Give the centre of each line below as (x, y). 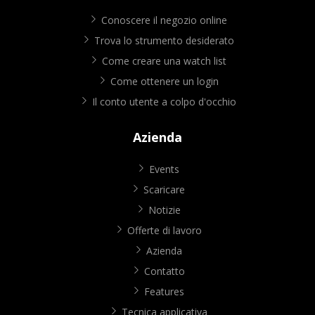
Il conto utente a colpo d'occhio (164, 102)
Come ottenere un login (164, 82)
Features (164, 292)
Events (164, 169)
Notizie (164, 210)
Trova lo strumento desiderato (164, 41)
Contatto (164, 271)
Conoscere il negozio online (164, 20)
